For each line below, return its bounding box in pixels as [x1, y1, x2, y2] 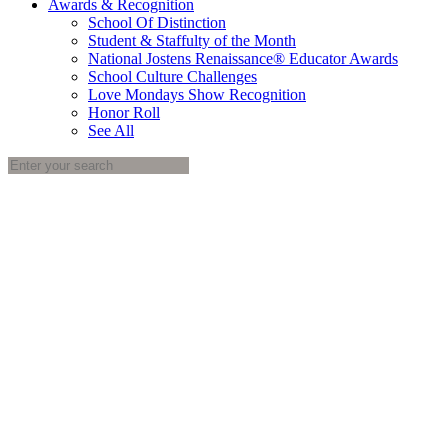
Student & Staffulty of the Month [88, 32, 296, 49]
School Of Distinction [88, 14, 226, 31]
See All [88, 122, 134, 139]
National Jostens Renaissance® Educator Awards [88, 50, 398, 67]
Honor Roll [88, 104, 160, 121]
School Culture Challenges [88, 68, 257, 85]
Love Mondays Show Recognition [88, 86, 306, 103]
